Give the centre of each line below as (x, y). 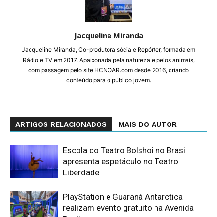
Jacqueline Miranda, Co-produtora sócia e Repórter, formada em (108, 50)
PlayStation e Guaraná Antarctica (123, 197)
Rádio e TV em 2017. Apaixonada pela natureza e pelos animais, (108, 60)
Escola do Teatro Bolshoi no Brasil (125, 150)
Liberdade (81, 173)
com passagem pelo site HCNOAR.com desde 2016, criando (108, 70)
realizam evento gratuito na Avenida (128, 208)
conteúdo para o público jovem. (108, 80)
